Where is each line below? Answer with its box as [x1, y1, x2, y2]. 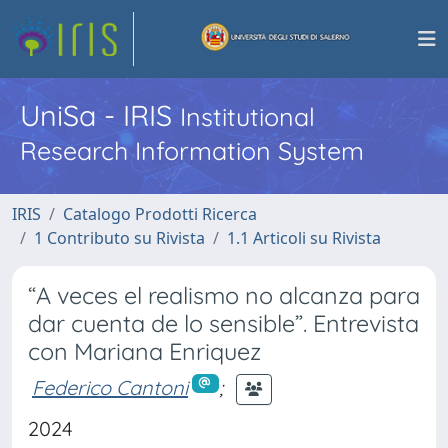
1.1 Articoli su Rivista [227, 227, 381, 249]
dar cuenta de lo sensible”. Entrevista [28, 309, 419, 338]
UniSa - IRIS [20, 97, 180, 133]
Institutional [180, 101, 315, 132]
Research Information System [20, 135, 364, 166]
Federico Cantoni [32, 374, 188, 400]
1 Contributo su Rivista [34, 227, 205, 249]
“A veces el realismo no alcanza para [28, 281, 420, 310]
